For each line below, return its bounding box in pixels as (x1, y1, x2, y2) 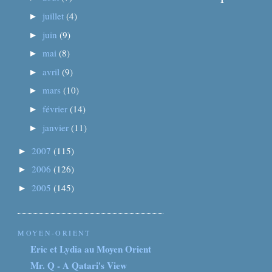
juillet (42, 9, 67, 22)
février (42, 102, 70, 115)
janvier (42, 121, 72, 134)
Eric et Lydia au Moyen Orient (30, 242, 152, 256)
